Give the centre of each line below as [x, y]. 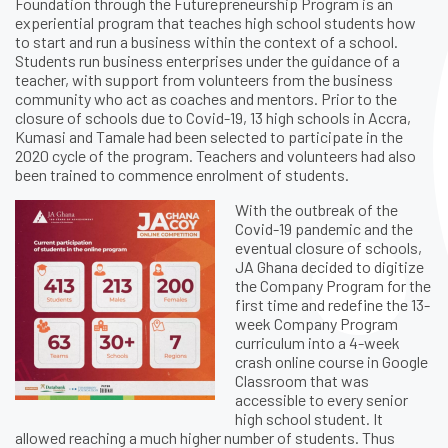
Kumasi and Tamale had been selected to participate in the [209, 137]
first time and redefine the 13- [332, 305]
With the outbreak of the [316, 210]
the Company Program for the [333, 286]
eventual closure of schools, [328, 248]
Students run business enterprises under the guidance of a [207, 61]
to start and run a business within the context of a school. [206, 42]
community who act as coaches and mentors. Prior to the [206, 99]
